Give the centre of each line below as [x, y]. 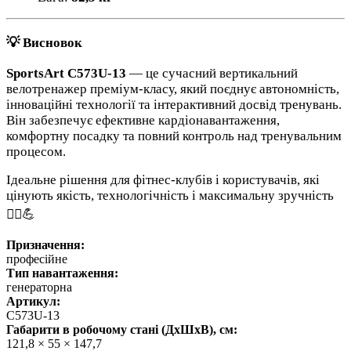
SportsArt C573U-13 [66, 74]
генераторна [39, 288]
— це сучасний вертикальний [212, 74]
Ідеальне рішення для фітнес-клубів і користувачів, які [163, 180]
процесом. [36, 152]
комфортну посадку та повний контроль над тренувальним [174, 136]
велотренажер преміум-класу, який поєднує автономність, [173, 89]
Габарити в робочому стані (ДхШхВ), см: [122, 330]
